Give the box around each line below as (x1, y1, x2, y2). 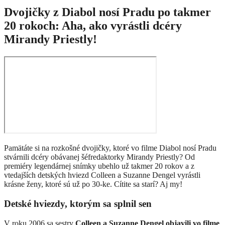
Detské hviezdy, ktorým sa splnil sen (4, 198, 152, 209)
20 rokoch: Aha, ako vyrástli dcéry (4, 19, 182, 33)
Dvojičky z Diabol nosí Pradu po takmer (4, 6, 211, 19)
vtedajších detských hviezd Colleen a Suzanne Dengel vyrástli (4, 171, 200, 180)
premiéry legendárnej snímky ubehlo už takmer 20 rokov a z (4, 162, 194, 171)
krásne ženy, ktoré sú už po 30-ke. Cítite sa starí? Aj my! (4, 180, 182, 189)
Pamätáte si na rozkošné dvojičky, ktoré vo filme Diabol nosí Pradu (4, 144, 216, 153)
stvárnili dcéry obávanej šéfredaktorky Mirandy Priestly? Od (4, 153, 195, 162)
